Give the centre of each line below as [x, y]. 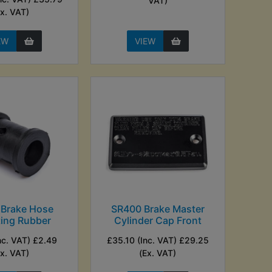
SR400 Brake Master [158, 209]
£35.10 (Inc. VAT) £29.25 [158, 240]
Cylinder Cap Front [158, 220]
